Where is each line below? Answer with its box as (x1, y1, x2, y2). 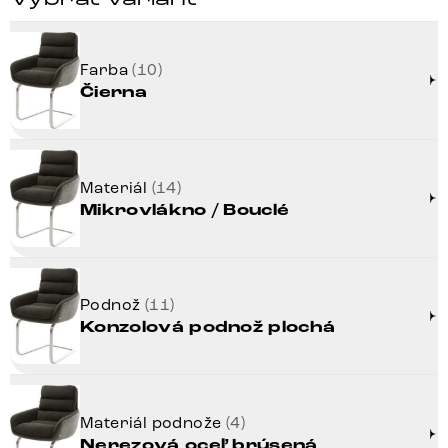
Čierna (80, 81, 147, 103)
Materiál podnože (80, 413, 226, 433)
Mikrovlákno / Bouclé (80, 199, 290, 221)
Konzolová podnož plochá (80, 317, 336, 339)
